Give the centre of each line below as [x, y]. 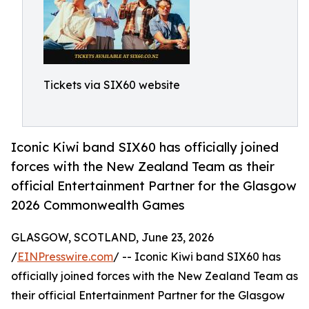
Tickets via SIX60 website [112, 85]
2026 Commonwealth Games [98, 205]
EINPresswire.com [65, 257]
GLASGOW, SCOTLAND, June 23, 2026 [112, 238]
